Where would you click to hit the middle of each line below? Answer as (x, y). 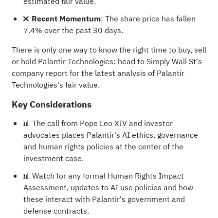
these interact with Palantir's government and (104, 199)
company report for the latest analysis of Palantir (98, 73)
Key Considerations (51, 104)
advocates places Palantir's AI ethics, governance (110, 135)
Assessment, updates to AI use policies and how (108, 188)
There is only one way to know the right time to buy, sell (109, 50)
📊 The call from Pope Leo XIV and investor (97, 123)
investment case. (53, 158)
